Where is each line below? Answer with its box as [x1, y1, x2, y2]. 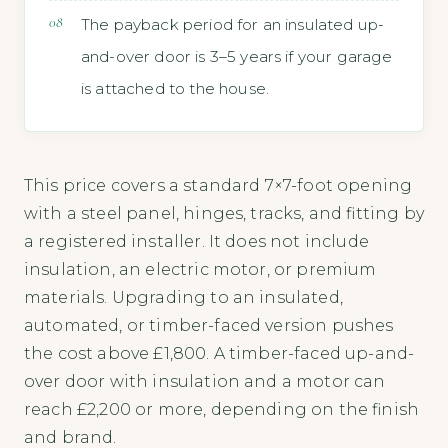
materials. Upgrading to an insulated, [24, 287, 343, 307]
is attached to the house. [81, 79, 270, 99]
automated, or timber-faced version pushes [24, 315, 394, 335]
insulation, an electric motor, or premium [24, 259, 377, 279]
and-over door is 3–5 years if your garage [81, 47, 393, 67]
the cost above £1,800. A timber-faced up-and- [24, 343, 415, 363]
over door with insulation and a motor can [24, 371, 386, 391]
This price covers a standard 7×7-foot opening [24, 175, 413, 195]
